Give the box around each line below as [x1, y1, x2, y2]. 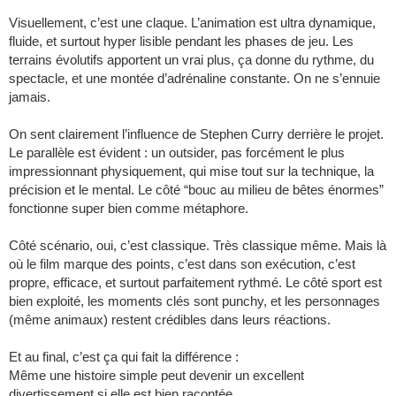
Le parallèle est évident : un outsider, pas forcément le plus [9, 145, 345, 161]
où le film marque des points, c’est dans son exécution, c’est [9, 256, 355, 272]
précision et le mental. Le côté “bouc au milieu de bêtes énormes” [9, 182, 384, 198]
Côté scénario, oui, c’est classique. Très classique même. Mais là [9, 238, 386, 254]
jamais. [9, 89, 50, 105]
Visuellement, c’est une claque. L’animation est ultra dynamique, [9, 15, 376, 31]
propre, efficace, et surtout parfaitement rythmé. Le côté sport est [9, 275, 382, 291]
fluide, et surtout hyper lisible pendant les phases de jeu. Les [9, 34, 354, 49]
